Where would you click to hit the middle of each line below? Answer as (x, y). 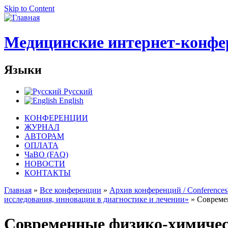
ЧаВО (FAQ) (46, 154)
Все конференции (70, 190)
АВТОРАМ (44, 136)
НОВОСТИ (45, 163)
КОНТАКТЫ (48, 173)
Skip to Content (29, 8)
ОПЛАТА (41, 145)
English (70, 100)
